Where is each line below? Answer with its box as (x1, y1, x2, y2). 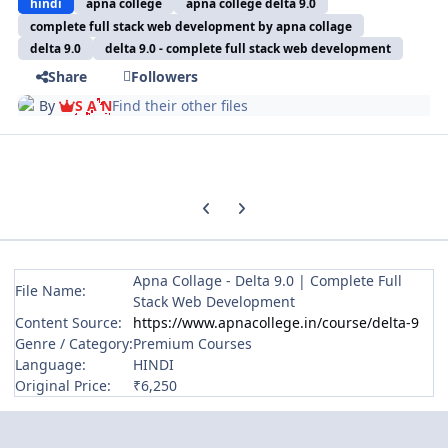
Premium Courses (133, 334, 252, 354)
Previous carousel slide (188, 191, 342, 211)
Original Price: (15, 376, 119, 396)
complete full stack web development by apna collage (30, 17, 353, 34)
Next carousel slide (223, 191, 351, 211)
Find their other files (112, 95, 249, 115)
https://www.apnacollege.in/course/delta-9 (133, 313, 419, 333)
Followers (130, 67, 198, 87)
